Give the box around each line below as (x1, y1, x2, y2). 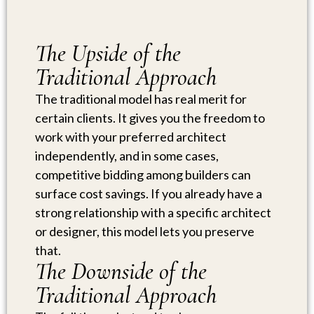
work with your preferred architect (35, 128, 226, 144)
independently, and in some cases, (35, 147, 219, 163)
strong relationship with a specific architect (35, 204, 271, 220)
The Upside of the (35, 39, 181, 68)
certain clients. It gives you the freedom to (35, 109, 265, 125)
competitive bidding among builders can (35, 166, 251, 182)
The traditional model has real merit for (35, 90, 247, 107)
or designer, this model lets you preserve (35, 223, 254, 239)
